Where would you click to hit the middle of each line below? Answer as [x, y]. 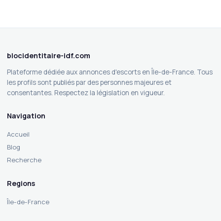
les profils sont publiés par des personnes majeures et [89, 83]
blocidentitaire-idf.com [49, 56]
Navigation [26, 116]
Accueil [18, 134]
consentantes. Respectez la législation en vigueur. [86, 93]
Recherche [24, 160]
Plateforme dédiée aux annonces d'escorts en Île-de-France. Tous [110, 72]
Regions [21, 184]
